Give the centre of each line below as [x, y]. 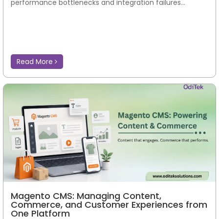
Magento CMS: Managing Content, [86, 196]
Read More [36, 61]
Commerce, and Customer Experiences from [109, 204]
